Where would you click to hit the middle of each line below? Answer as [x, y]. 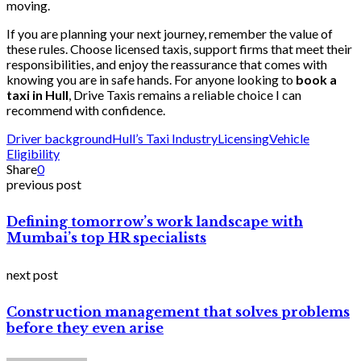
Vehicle [289, 138]
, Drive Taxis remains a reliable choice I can [185, 94]
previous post [44, 184]
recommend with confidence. [86, 110]
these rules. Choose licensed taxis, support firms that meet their [179, 48]
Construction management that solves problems [178, 312]
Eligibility [33, 153]
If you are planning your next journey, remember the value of [170, 33]
